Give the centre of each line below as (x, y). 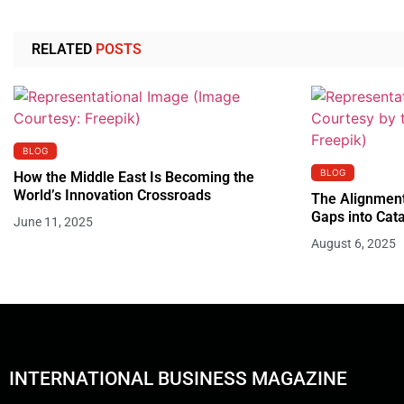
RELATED (62, 50)
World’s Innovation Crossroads (112, 196)
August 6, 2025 (354, 244)
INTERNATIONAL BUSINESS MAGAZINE (178, 379)
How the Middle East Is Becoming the (134, 178)
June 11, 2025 (53, 222)
